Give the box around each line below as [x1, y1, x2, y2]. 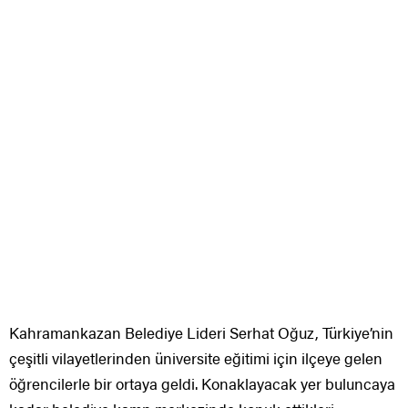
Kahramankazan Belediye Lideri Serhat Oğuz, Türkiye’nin [9, 321, 393, 344]
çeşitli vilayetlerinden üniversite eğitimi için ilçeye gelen [9, 347, 382, 370]
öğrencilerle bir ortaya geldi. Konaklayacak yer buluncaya [9, 372, 395, 395]
